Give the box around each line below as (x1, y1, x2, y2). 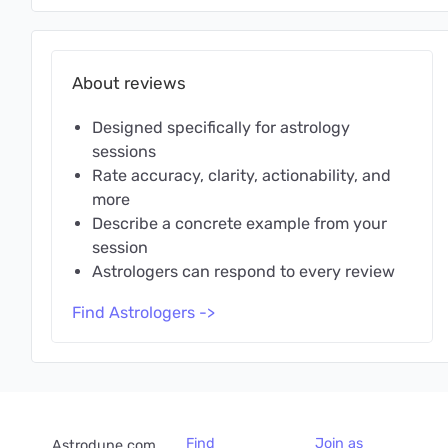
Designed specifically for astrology (92, 118, 350, 137)
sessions (92, 142, 156, 161)
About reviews (72, 73, 186, 93)
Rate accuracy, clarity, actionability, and (92, 166, 391, 185)
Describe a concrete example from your (92, 214, 387, 233)
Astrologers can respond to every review (92, 262, 395, 281)
